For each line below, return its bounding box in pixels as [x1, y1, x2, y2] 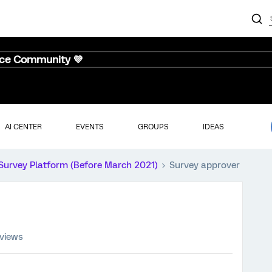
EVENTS [75, 122, 104, 131]
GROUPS [137, 122, 169, 131]
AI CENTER [4, 122, 42, 131]
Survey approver [169, 160, 240, 171]
